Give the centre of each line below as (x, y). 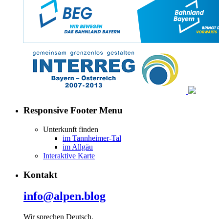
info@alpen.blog (65, 196)
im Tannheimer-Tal (92, 138)
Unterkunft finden (71, 129)
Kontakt (40, 175)
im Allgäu (78, 147)
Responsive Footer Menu (73, 110)
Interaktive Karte (69, 155)
